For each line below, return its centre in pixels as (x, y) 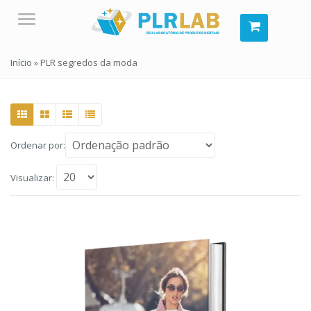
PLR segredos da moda (89, 62)
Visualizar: (32, 178)
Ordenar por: (38, 145)
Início (21, 62)
